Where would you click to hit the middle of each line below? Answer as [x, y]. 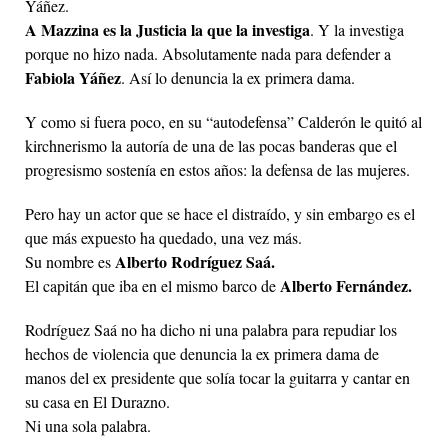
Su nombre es [70, 261]
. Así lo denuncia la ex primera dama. [238, 77]
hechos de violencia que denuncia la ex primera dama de [202, 353]
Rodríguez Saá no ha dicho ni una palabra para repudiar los [211, 329]
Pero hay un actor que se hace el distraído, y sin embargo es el [220, 213]
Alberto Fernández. [346, 285]
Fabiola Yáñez [73, 77]
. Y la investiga [357, 29]
